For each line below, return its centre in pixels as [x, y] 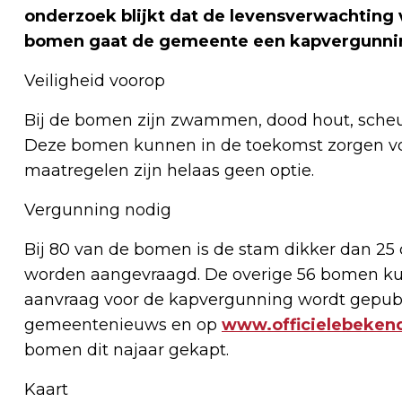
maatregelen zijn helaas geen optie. [169, 171]
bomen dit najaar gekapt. [127, 350]
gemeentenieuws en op [123, 325]
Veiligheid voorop [95, 81]
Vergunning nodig [98, 210]
